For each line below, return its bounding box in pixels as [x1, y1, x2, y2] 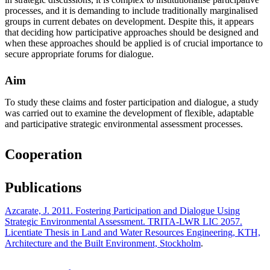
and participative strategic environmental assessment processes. [5, 118, 243, 129]
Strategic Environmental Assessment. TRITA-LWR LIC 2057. [5, 216, 242, 227]
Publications [5, 179, 81, 195]
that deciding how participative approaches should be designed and [5, 27, 259, 37]
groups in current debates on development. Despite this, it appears [5, 16, 254, 27]
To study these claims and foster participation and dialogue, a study [5, 96, 259, 107]
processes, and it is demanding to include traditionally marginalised [5, 5, 258, 16]
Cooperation [5, 146, 82, 162]
